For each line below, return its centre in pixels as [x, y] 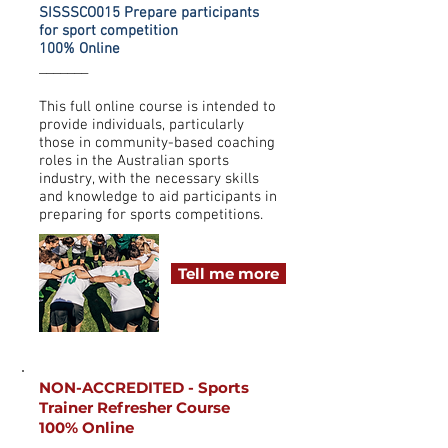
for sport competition [108, 31]
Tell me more [228, 273]
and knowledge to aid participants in [158, 197]
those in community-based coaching [157, 143]
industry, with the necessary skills [149, 179]
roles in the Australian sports [134, 161]
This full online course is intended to [157, 107]
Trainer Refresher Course [136, 407]
